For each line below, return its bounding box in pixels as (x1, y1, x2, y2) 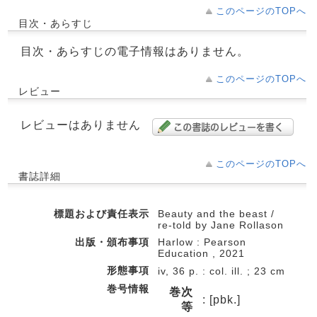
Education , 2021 (158, 248, 245, 259)
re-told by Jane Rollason (158, 219, 284, 231)
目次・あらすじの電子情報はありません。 (21, 45, 249, 57)
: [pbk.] (202, 294, 241, 306)
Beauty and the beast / (158, 208, 275, 219)
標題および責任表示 (54, 208, 149, 219)
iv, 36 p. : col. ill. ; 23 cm (158, 265, 285, 277)
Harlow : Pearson (158, 236, 246, 248)
